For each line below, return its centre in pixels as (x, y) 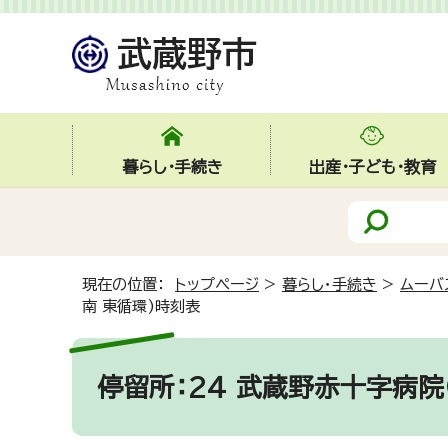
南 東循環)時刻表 (141, 306)
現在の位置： (128, 284)
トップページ (217, 284)
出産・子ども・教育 (372, 167)
